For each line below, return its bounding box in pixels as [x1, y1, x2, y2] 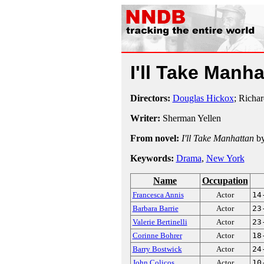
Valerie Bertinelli [132, 217, 187, 226]
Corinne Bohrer [132, 231, 182, 240]
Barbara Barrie [132, 204, 179, 213]
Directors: [130, 93, 170, 103]
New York [206, 153, 245, 163]
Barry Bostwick [132, 245, 182, 253]
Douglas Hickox [172, 93, 234, 103]
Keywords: [130, 153, 174, 163]
